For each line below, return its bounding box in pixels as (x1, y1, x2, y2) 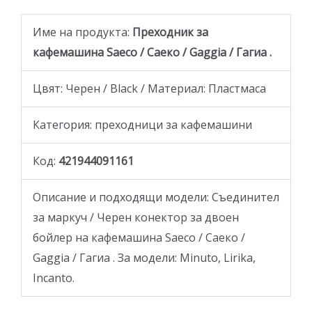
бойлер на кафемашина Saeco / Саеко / (33, 230, 245, 246)
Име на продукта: (33, 24, 130, 40)
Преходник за (130, 24, 208, 40)
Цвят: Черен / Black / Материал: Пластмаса (33, 81, 266, 97)
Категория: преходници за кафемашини (33, 117, 252, 133)
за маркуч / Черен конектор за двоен (33, 210, 239, 226)
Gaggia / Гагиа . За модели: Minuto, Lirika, (33, 250, 256, 266)
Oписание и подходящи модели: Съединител (33, 189, 279, 205)
